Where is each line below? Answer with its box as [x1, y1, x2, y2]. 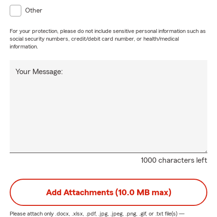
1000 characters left [141, 156, 207, 164]
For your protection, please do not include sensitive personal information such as [10, 28, 206, 34]
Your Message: [15, 68, 63, 76]
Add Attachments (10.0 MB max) [46, 188, 171, 197]
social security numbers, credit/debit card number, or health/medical [10, 36, 179, 42]
